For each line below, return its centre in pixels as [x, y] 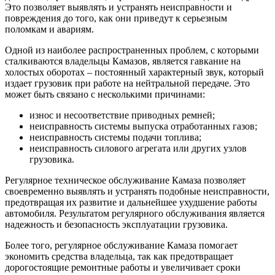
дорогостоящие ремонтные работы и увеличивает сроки [123, 267]
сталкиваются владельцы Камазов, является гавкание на [123, 61]
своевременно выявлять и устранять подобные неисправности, [137, 191]
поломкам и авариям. [49, 29]
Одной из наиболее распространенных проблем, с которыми [132, 50]
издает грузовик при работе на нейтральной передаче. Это [127, 83]
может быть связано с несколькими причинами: [105, 94]
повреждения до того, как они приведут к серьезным [116, 18]
